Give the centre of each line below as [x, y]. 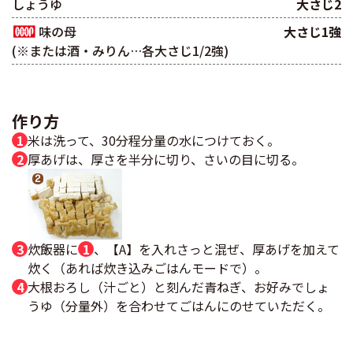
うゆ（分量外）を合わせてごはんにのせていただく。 [179, 306]
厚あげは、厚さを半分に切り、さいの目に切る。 [166, 160]
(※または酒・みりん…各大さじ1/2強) [120, 51]
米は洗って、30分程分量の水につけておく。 [154, 141]
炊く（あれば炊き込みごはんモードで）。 [147, 268]
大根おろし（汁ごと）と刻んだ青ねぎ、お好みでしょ [178, 287]
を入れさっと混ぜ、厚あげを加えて [239, 249]
